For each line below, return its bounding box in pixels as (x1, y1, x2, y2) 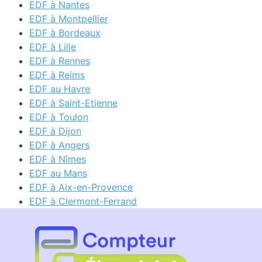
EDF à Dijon (29, 125, 81, 137)
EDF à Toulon (29, 111, 88, 123)
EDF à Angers (29, 139, 89, 151)
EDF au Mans (29, 167, 87, 180)
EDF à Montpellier (29, 13, 108, 25)
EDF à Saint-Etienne (29, 97, 118, 109)
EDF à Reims (29, 69, 85, 81)
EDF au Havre (29, 83, 90, 95)
